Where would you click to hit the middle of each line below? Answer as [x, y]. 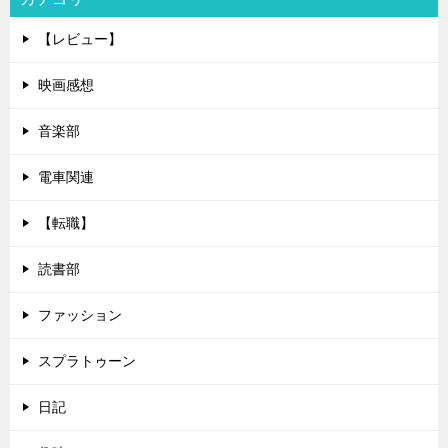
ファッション [80, 314]
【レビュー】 [80, 38]
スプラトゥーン [87, 360]
